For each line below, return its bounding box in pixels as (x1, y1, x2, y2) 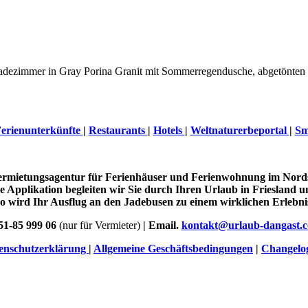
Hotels (153, 124, 185, 137)
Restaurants (88, 124, 148, 137)
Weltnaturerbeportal (190, 124, 289, 137)
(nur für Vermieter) (58, 219, 140, 232)
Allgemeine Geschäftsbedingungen (93, 243, 253, 255)
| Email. (140, 219, 181, 232)
